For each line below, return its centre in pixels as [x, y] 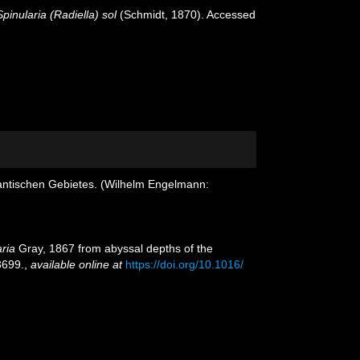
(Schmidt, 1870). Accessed [186, 14]
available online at [76, 264]
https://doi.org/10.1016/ [184, 264]
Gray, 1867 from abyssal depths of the [114, 248]
